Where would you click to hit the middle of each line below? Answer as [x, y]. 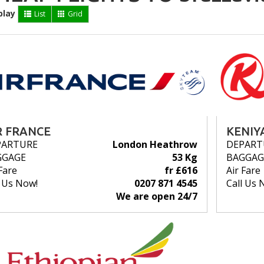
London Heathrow [155, 145]
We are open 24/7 [156, 197]
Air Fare [243, 171]
